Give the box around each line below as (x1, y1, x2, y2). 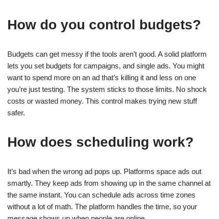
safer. (7, 109, 25, 117)
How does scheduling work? (7, 134, 194, 150)
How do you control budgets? (7, 17, 201, 32)
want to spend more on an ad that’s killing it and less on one (7, 73, 196, 82)
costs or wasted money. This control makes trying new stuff (7, 97, 197, 105)
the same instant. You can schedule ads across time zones (7, 191, 196, 199)
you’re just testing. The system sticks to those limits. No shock (7, 85, 207, 93)
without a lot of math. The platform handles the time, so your (7, 202, 197, 211)
